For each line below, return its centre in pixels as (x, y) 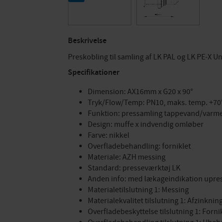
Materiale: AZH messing (127, 157)
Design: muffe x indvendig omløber (146, 125)
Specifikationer (94, 73)
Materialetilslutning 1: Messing (138, 190)
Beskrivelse (87, 41)
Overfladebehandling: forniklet (139, 146)
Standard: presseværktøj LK (134, 168)
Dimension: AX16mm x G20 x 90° (140, 92)
